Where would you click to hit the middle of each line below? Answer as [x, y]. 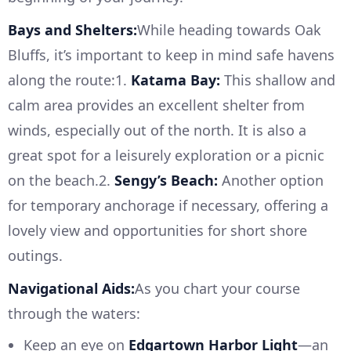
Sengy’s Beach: [166, 181]
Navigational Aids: [71, 289]
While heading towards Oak [229, 30]
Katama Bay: [175, 80]
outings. [35, 256]
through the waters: [74, 314]
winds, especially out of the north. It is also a [157, 130]
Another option [271, 181]
